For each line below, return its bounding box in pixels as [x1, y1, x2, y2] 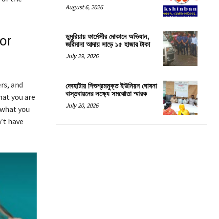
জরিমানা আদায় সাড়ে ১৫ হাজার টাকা [66, 40, 150, 50]
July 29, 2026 [66, 52, 98, 61]
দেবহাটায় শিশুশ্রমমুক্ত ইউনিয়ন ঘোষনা [66, 81, 157, 91]
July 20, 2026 [66, 101, 98, 109]
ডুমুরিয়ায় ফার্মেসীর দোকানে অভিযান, [66, 32, 150, 42]
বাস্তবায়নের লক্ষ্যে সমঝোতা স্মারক [66, 89, 147, 99]
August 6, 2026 [66, 3, 103, 12]
